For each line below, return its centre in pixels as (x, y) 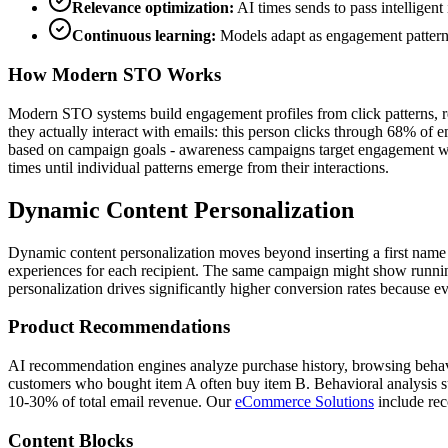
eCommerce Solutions (304, 401)
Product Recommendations (119, 327)
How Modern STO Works (114, 75)
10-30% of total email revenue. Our (119, 401)
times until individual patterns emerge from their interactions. (198, 167)
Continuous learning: (144, 36)
